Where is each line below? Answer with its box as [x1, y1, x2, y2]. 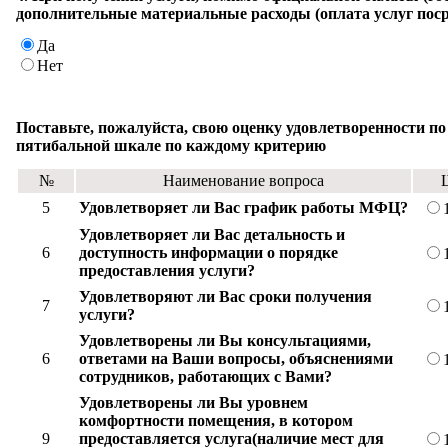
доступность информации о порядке [79, 243, 338, 261]
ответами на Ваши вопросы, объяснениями [79, 349, 393, 367]
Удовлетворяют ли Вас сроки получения [79, 287, 372, 305]
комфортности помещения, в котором [79, 411, 353, 429]
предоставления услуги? [79, 261, 255, 279]
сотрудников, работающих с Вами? [79, 367, 332, 385]
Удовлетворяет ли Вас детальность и [79, 225, 345, 243]
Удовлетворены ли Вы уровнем [79, 393, 308, 411]
